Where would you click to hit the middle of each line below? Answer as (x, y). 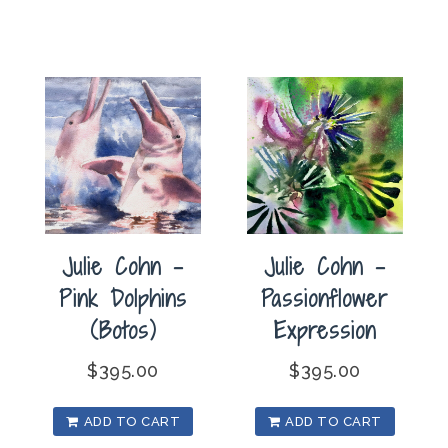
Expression (324, 329)
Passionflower (325, 297)
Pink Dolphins (123, 297)
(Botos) (123, 329)
